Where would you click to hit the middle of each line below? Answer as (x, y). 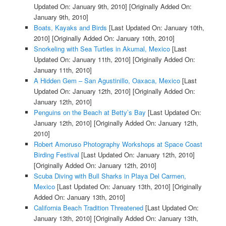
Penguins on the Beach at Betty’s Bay (90, 112)
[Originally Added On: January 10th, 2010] (112, 38)
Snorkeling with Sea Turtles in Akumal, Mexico (102, 49)
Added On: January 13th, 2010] (79, 197)
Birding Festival (56, 155)
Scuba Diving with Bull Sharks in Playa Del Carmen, (110, 176)
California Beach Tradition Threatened (88, 208)
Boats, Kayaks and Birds (70, 28)
